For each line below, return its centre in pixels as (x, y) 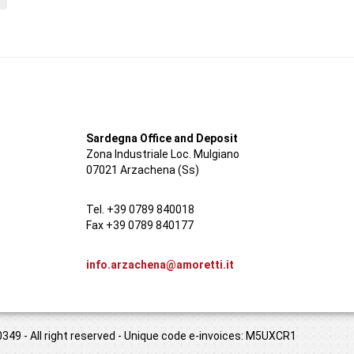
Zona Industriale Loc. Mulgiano (162, 154)
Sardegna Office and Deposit (162, 138)
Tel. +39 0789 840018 (140, 209)
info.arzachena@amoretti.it (160, 265)
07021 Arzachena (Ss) (142, 170)
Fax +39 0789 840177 (139, 225)
